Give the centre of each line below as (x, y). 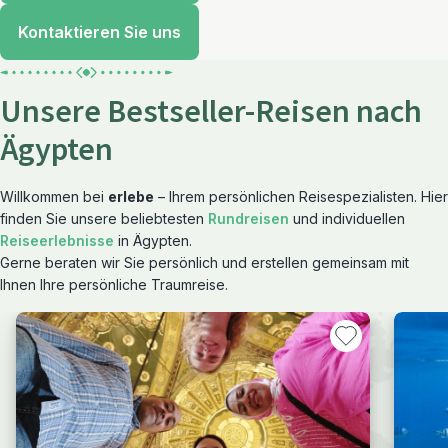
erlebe (131, 196)
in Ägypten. (153, 240)
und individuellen (347, 218)
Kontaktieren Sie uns (99, 31)
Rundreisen (248, 218)
